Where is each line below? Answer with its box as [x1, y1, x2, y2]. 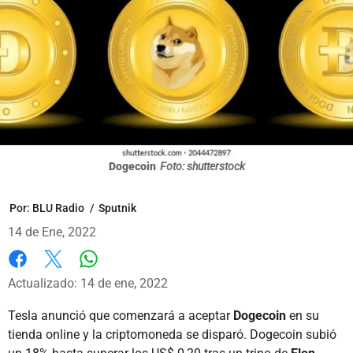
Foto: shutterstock [159, 159, 245, 173]
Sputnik [98, 201, 136, 214]
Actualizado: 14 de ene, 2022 [8, 275, 168, 291]
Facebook [8, 267, 62, 283]
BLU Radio [32, 201, 84, 214]
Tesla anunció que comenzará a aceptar [8, 307, 233, 323]
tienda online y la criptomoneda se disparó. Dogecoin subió [8, 326, 336, 342]
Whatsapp [87, 266, 145, 282]
